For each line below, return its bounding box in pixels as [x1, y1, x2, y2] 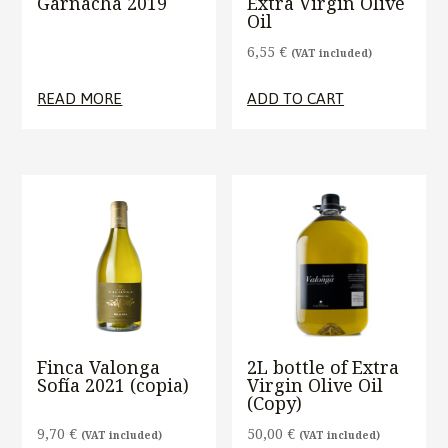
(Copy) [247, 391, 303, 416]
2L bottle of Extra [247, 355, 400, 380]
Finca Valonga [37, 355, 161, 380]
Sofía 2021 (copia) [37, 373, 190, 398]
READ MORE [37, 82, 123, 114]
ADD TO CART [247, 82, 345, 114]
